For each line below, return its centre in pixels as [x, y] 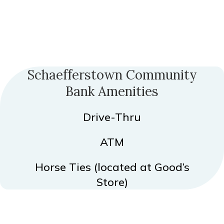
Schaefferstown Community [112, 75]
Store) [112, 182]
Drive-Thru [112, 117]
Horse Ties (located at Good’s [112, 167]
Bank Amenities [112, 91]
